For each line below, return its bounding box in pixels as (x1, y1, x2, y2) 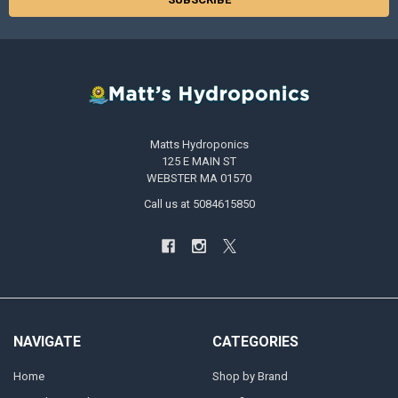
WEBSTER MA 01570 (147, 171, 251, 186)
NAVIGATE (12, 332, 81, 350)
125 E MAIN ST (162, 155, 236, 169)
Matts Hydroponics (149, 138, 249, 152)
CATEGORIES (211, 332, 298, 350)
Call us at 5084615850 (143, 197, 255, 211)
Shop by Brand (211, 370, 288, 384)
